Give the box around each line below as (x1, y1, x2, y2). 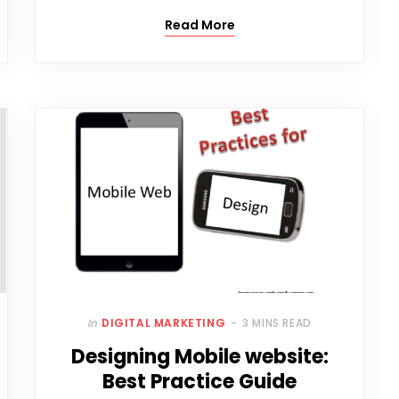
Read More (164, 16, 235, 35)
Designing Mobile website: (70, 343, 329, 371)
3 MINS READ (242, 315, 312, 331)
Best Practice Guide (102, 368, 297, 396)
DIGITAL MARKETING (102, 315, 226, 331)
